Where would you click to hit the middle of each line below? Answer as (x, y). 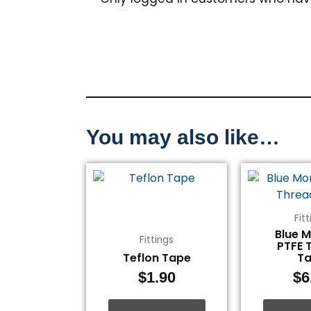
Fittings (157, 239)
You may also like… (183, 137)
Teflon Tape (157, 258)
